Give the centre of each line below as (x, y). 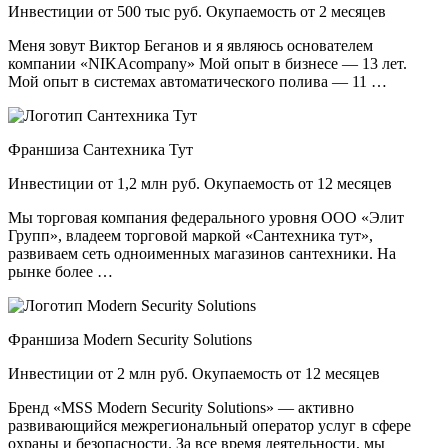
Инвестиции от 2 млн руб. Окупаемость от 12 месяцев (194, 374)
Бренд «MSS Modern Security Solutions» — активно (181, 408)
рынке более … (60, 272)
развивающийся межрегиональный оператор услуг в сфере (209, 426)
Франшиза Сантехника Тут (100, 150)
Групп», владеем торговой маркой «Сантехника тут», (190, 236)
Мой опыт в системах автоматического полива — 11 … (197, 82)
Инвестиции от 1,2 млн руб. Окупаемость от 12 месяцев (200, 184)
